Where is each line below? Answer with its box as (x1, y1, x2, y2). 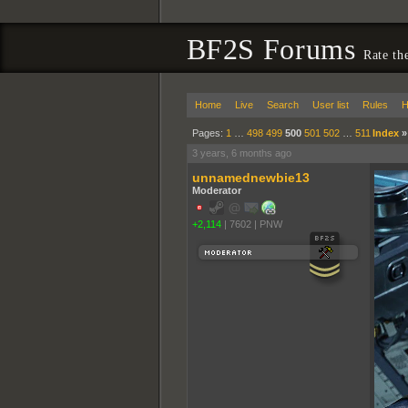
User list (311, 99, 349, 110)
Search (266, 99, 299, 110)
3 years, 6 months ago (191, 148, 291, 158)
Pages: (191, 127, 226, 138)
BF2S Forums (186, 33, 364, 66)
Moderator (191, 185, 241, 196)
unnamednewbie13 (191, 170, 310, 185)
